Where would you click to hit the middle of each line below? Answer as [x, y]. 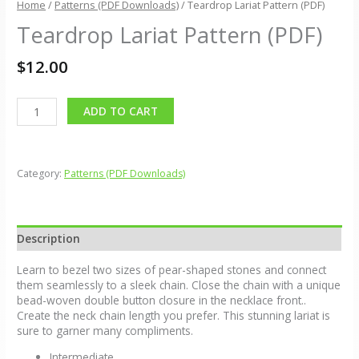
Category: [41, 174]
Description [49, 238]
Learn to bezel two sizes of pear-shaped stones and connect [172, 270]
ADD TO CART [121, 111]
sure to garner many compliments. [105, 331]
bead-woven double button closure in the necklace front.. [162, 301]
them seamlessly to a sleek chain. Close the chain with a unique [179, 285]
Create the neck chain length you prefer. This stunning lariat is [174, 316]
